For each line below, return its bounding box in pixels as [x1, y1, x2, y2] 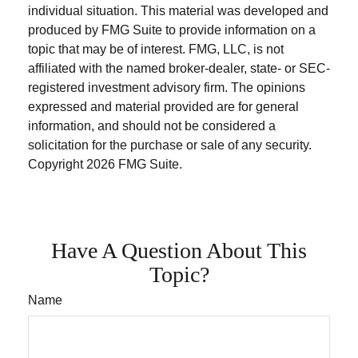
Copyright [28, 157, 86, 171]
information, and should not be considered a [28, 118, 276, 133]
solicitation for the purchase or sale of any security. [28, 137, 312, 152]
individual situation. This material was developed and [28, 3, 328, 18]
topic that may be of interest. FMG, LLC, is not [28, 42, 284, 56]
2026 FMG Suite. [86, 157, 182, 171]
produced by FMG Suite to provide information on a [28, 22, 316, 37]
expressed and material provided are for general [28, 99, 299, 113]
